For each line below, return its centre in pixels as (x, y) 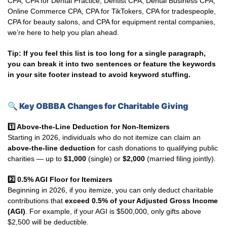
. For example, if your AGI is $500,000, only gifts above (113, 211)
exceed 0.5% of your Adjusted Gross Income (141, 201)
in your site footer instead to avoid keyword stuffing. (99, 74)
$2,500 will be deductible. (48, 222)
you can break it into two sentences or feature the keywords (112, 64)
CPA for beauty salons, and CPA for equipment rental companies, (111, 22)
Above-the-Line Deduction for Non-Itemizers (92, 127)
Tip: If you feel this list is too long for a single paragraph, (107, 53)
